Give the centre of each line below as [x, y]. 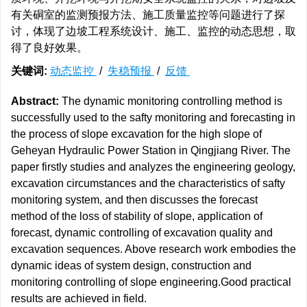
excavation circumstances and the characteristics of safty [148, 183]
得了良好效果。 [49, 48]
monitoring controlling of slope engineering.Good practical [151, 282]
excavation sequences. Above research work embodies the [153, 249]
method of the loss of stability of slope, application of [137, 216]
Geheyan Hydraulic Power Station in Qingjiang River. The [151, 150]
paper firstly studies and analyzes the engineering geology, [153, 167]
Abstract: [35, 101]
